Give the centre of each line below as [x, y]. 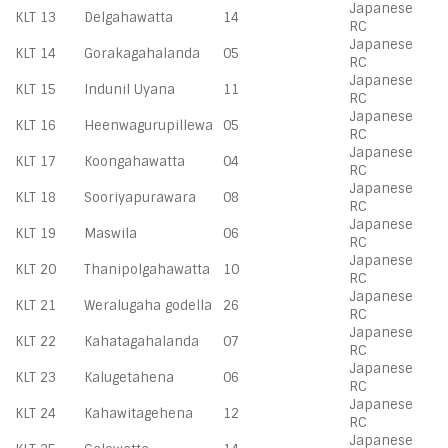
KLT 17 [35, 161]
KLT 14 [35, 53]
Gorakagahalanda [142, 53]
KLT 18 [35, 197]
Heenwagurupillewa [148, 125]
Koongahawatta [134, 161]
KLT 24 [35, 413]
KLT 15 [35, 89]
